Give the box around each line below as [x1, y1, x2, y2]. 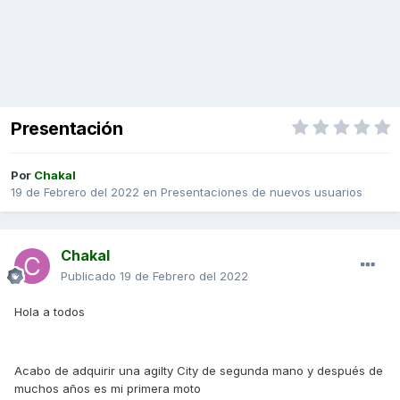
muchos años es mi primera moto [14, 381, 204, 396]
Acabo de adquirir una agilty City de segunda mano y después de [14, 363, 383, 379]
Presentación [11, 118, 123, 140]
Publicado [61, 269, 120, 284]
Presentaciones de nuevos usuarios [161, 185, 362, 200]
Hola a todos [14, 304, 85, 320]
